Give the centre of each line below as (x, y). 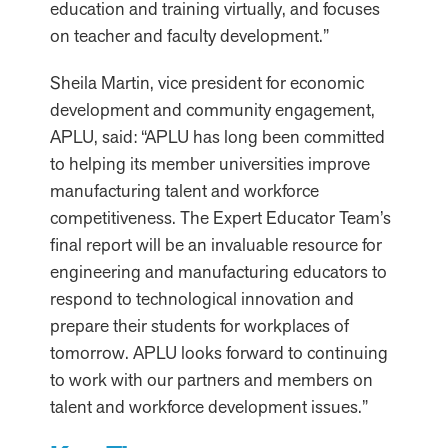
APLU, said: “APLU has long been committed (217, 136)
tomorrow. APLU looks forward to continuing (219, 352)
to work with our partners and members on (211, 379)
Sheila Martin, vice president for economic (207, 82)
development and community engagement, (212, 109)
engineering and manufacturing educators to (218, 271)
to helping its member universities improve (210, 163)
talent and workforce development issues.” (209, 406)
